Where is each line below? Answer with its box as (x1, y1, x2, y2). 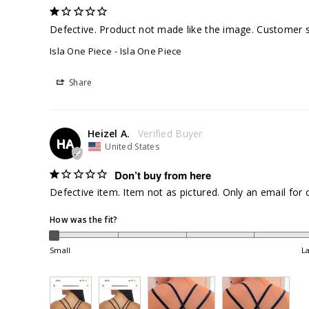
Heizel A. (88, 127, 130, 141)
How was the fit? (50, 214, 118, 226)
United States (105, 141, 159, 153)
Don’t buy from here (114, 168, 211, 183)
